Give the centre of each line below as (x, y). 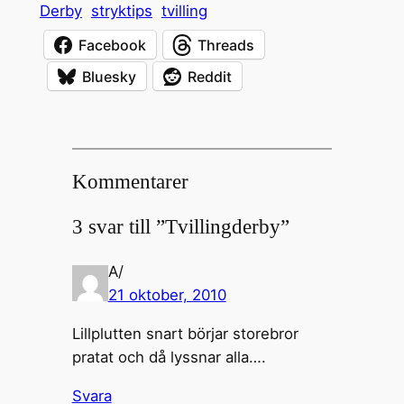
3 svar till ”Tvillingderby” (180, 227)
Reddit (209, 76)
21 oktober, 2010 (167, 295)
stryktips (121, 11)
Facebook (112, 45)
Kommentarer (130, 182)
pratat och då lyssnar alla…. (169, 357)
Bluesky (109, 76)
